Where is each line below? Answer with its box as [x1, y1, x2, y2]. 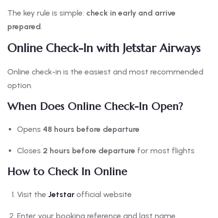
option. [7, 81, 33, 91]
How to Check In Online [7, 165, 127, 179]
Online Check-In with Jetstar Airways [7, 41, 200, 56]
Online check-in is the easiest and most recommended [7, 67, 203, 77]
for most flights [135, 146, 195, 156]
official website [74, 190, 132, 200]
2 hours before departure [43, 146, 135, 156]
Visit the [17, 190, 48, 200]
